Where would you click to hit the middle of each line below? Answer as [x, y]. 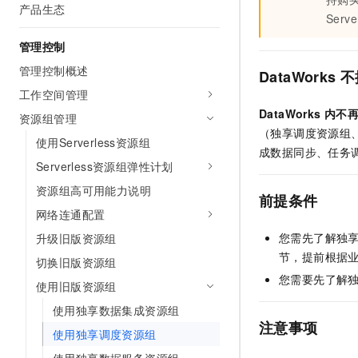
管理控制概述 [54, 70]
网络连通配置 [71, 214]
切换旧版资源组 [76, 262]
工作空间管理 [54, 94]
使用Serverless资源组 [93, 142]
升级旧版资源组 [76, 238]
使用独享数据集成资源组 [116, 310]
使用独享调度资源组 [105, 334]
